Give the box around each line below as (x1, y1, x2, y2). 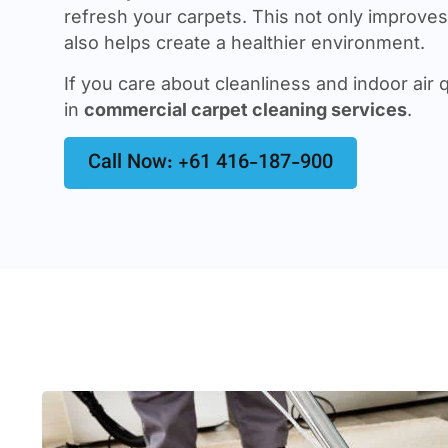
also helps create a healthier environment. (64, 32, 425, 54)
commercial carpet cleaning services (84, 98, 407, 120)
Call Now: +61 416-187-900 (88, 147, 333, 180)
